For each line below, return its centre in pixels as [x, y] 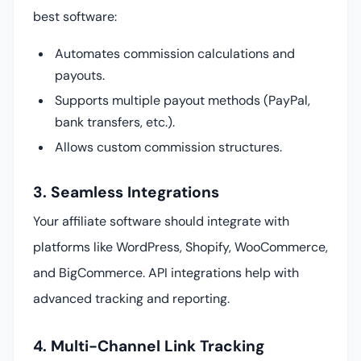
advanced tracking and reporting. [131, 298]
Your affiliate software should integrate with [161, 221]
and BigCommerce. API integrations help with [166, 272]
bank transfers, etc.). [115, 122]
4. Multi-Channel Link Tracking [149, 346]
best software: [75, 17]
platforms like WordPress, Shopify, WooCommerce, [180, 247]
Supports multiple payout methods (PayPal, [183, 101]
